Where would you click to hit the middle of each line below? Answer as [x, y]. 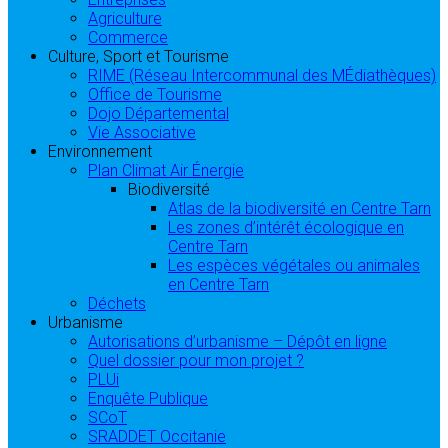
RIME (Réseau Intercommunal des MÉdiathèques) [262, 75]
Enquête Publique [148, 398]
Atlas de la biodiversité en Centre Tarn [299, 208]
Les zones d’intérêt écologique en [286, 227]
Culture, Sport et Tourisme [138, 56]
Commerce [128, 37]
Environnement [100, 151]
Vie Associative [142, 132]
